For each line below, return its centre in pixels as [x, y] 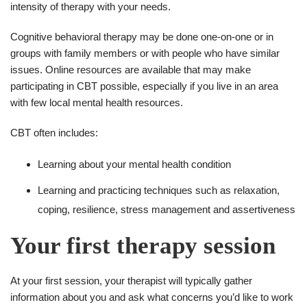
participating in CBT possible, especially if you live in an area [144, 86]
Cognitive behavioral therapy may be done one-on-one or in [142, 36]
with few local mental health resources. [97, 102]
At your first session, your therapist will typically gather [131, 280]
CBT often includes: [54, 132]
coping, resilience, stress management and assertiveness [167, 209]
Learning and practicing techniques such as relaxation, [159, 190]
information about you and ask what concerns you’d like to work [152, 297]
